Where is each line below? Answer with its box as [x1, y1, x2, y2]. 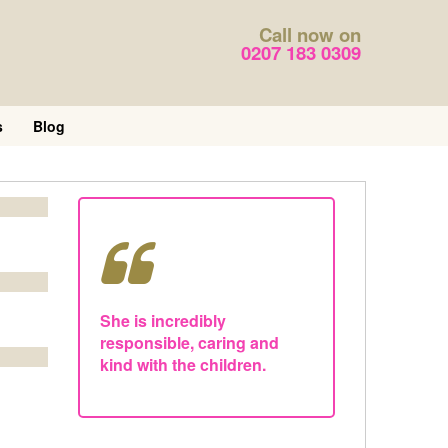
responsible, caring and [100, 331, 279, 354]
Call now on [259, 21, 361, 48]
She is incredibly [100, 309, 226, 332]
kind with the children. [100, 353, 266, 376]
